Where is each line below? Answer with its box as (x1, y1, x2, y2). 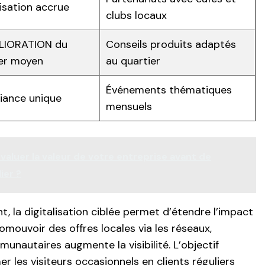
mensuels (106, 99, 152, 114)
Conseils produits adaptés (106, 37, 236, 52)
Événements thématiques (106, 83, 232, 98)
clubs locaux (106, 8, 167, 23)
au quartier (106, 54, 160, 69)
